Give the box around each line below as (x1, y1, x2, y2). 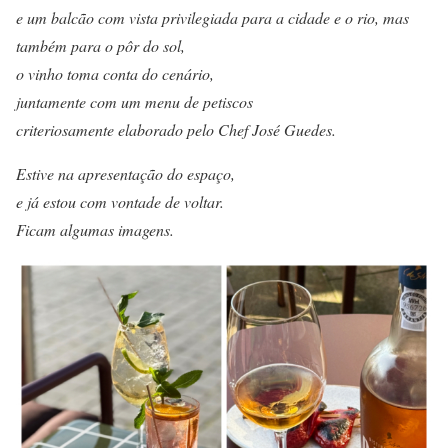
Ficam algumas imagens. (16, 219, 179, 241)
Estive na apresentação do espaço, (16, 163, 235, 185)
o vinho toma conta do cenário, (16, 63, 214, 85)
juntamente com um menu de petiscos (16, 91, 253, 113)
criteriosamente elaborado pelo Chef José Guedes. (16, 119, 336, 141)
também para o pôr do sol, (16, 35, 185, 57)
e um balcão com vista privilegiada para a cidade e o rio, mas (16, 7, 409, 29)
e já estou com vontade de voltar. (16, 191, 224, 213)
